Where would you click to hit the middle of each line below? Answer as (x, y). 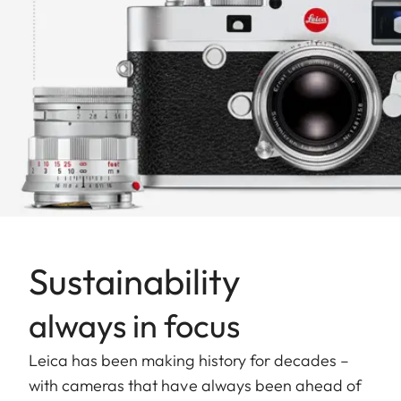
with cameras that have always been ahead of (196, 385)
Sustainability (138, 281)
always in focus (134, 325)
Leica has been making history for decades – (189, 360)
